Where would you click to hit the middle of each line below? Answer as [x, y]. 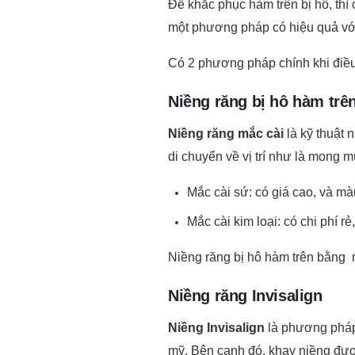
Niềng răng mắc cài [226, 129]
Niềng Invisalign [216, 323]
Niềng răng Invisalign [245, 291]
